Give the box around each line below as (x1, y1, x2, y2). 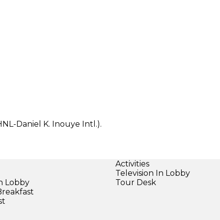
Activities (115, 159, 149, 168)
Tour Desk (115, 177, 156, 187)
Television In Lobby (115, 168, 190, 178)
